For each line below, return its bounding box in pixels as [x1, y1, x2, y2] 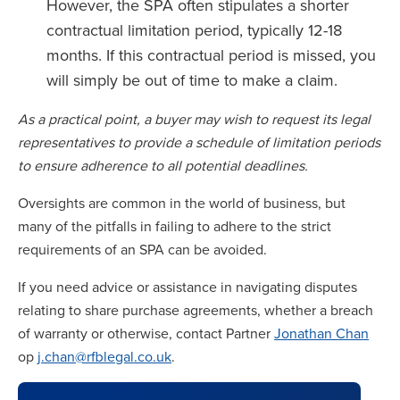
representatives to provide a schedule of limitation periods [18, 132, 380, 152]
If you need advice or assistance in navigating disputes [18, 277, 357, 296]
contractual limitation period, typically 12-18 [46, 19, 342, 41]
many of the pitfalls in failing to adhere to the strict [18, 216, 331, 236]
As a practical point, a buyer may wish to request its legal [18, 109, 371, 129]
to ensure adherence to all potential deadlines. [18, 155, 308, 175]
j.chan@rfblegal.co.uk [37, 346, 171, 366]
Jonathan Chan [274, 323, 369, 343]
